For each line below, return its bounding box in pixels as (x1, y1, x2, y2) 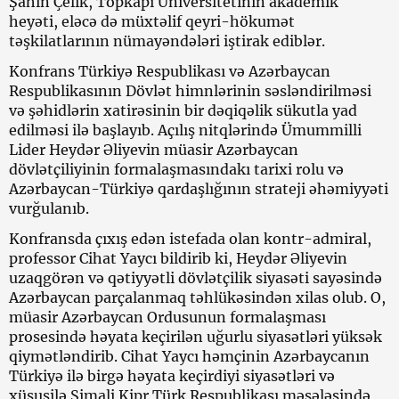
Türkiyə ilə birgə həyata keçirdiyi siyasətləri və (9, 367, 335, 385)
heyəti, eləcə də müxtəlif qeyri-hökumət (9, 12, 295, 30)
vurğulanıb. (9, 199, 89, 217)
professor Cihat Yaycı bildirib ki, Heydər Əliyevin (9, 249, 347, 267)
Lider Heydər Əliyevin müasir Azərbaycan (9, 141, 298, 159)
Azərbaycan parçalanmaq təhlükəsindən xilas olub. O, (9, 289, 386, 306)
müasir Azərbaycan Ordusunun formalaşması (9, 308, 326, 326)
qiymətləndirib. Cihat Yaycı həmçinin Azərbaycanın (9, 347, 370, 365)
